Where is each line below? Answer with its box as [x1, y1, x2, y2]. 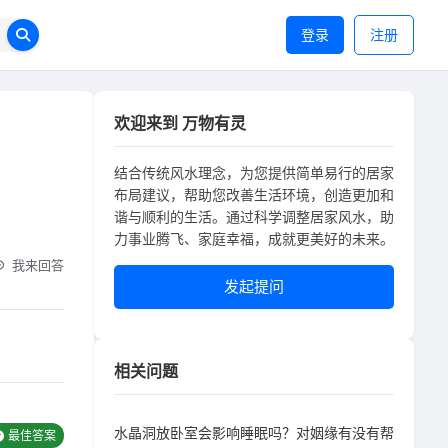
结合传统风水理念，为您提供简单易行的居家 [114, 164, 395, 181]
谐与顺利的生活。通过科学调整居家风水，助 [114, 208, 395, 225]
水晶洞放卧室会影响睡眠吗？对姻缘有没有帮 [114, 424, 395, 441]
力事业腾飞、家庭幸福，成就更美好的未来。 [114, 230, 395, 247]
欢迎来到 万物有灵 [114, 113, 247, 133]
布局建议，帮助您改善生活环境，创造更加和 [114, 186, 395, 203]
